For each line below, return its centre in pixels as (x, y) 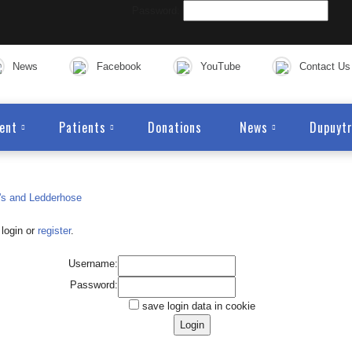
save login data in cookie (197, 306)
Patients (82, 127)
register (54, 231)
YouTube (220, 66)
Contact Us (325, 66)
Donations (175, 127)
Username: (93, 264)
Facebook (119, 66)
